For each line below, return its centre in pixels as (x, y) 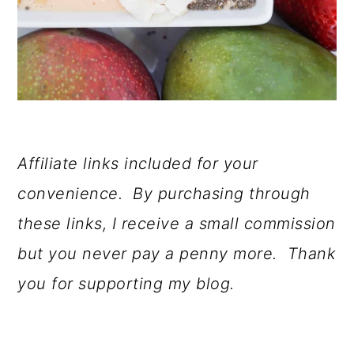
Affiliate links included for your (138, 164)
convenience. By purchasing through (164, 194)
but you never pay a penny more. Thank (177, 254)
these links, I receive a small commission (177, 224)
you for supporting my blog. (126, 284)
